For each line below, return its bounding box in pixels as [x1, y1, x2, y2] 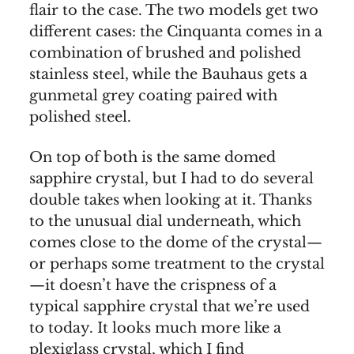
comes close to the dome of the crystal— [29, 233, 322, 251]
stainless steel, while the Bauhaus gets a [29, 65, 307, 83]
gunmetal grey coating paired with [29, 86, 277, 104]
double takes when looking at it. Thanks [29, 190, 312, 209]
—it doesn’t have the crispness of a [29, 276, 277, 294]
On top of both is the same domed [29, 148, 276, 166]
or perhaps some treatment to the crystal [29, 254, 325, 273]
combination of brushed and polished [29, 43, 301, 62]
